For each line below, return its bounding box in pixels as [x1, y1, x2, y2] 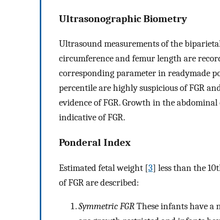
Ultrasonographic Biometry [59, 12, 187, 25]
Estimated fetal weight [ [59, 162, 148, 173]
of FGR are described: [59, 177, 139, 188]
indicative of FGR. [59, 112, 125, 123]
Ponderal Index [59, 137, 131, 149]
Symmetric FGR [79, 201, 135, 212]
